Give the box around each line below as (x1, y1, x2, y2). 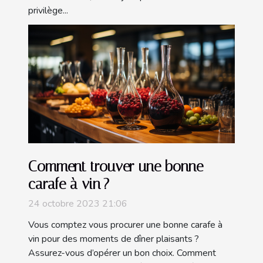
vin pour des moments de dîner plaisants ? (28, 232, 199, 245)
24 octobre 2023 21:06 (28, 197, 127, 210)
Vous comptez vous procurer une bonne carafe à (28, 218, 222, 231)
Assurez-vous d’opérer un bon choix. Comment (28, 246, 216, 259)
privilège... (28, 4, 68, 18)
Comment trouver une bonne (28, 157, 203, 175)
